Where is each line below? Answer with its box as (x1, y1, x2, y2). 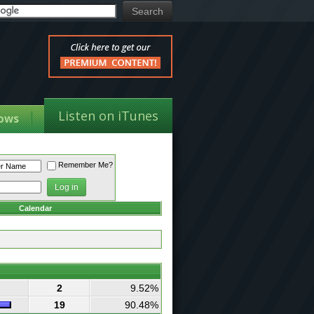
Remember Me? (57, 161, 113, 170)
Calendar (19, 204, 52, 212)
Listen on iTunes (58, 107, 158, 124)
